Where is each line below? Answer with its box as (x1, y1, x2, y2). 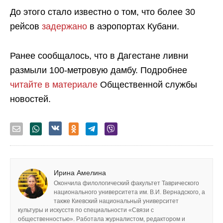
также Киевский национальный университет (54, 197, 179, 205)
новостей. (10, 94, 51, 104)
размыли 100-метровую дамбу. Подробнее (10, 65, 187, 75)
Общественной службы (98, 79, 197, 90)
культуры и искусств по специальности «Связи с (18, 206, 154, 214)
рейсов (10, 21, 42, 31)
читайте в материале (10, 79, 98, 90)
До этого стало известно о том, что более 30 (10, 6, 195, 17)
